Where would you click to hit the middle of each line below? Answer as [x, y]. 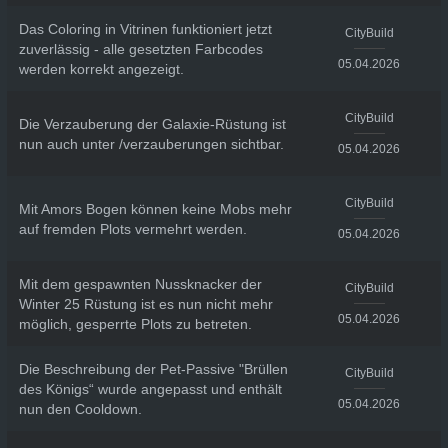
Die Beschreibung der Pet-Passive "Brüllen [153, 368]
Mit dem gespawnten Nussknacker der [140, 283]
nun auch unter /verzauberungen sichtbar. [151, 143]
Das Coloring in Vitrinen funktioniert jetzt [145, 28]
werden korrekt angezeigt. [101, 68]
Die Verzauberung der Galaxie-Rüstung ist [152, 123]
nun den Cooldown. [80, 408]
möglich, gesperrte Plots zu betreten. [135, 323]
